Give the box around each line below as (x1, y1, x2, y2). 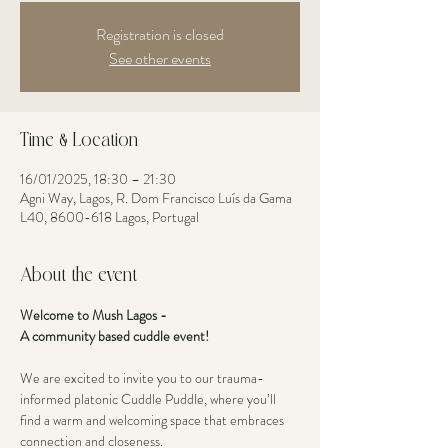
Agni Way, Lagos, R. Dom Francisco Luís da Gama (20, 188, 292, 208)
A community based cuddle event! (20, 326, 212, 346)
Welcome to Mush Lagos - (20, 305, 170, 325)
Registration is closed (96, 23, 224, 46)
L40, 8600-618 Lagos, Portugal (20, 207, 199, 227)
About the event (20, 266, 137, 286)
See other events (109, 47, 211, 70)
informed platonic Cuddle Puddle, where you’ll (20, 389, 279, 409)
